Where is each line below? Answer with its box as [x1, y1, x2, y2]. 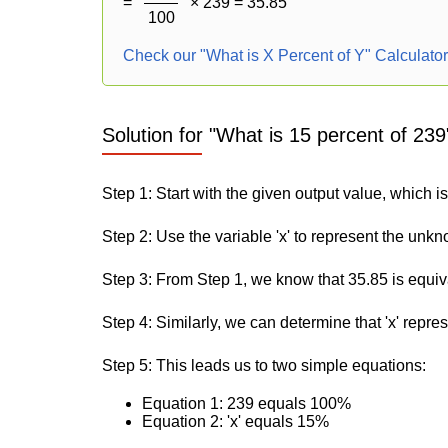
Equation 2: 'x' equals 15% [142, 413, 329, 430]
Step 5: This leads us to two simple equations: [102, 357, 426, 374]
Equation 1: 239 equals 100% [142, 395, 351, 412]
